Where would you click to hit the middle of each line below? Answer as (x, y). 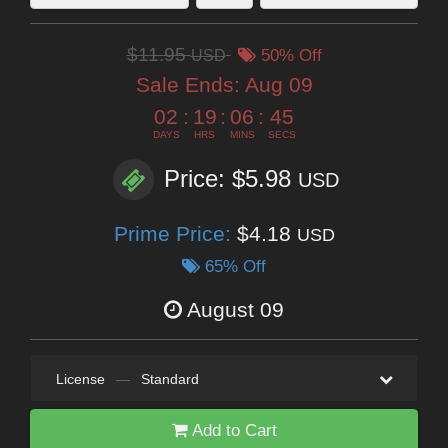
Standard (169, 379)
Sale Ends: (190, 85)
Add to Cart (232, 431)
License (80, 379)
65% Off (233, 267)
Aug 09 (278, 85)
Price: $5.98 (231, 178)
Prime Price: (175, 234)
